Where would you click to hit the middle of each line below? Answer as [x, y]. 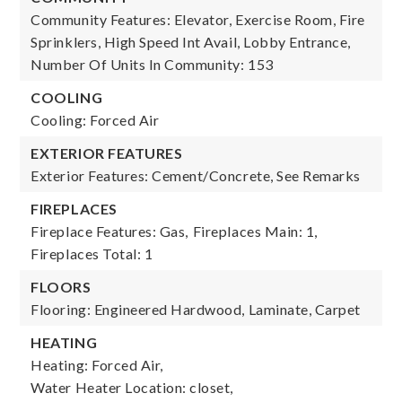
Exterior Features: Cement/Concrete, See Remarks [196, 175]
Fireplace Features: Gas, [109, 231]
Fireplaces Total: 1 [92, 253]
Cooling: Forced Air [95, 120]
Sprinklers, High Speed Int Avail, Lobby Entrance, [191, 42]
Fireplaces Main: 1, [255, 231]
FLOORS [61, 287]
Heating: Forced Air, [97, 365]
